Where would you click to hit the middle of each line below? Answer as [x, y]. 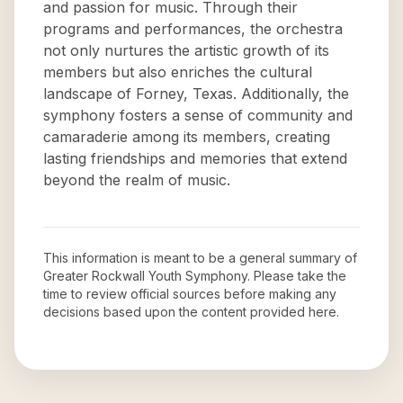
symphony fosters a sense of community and [198, 115]
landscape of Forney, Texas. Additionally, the [196, 94]
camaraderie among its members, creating [187, 137]
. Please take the [297, 276]
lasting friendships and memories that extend [195, 158]
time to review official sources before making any [190, 294]
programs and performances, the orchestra [193, 29]
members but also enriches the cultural [178, 72]
